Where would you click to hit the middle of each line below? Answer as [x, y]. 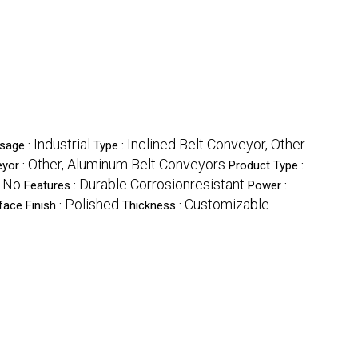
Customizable [227, 204]
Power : [267, 185]
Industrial [62, 144]
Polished [92, 204]
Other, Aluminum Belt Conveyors [127, 164]
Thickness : [153, 205]
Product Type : [266, 165]
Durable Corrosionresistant [162, 184]
